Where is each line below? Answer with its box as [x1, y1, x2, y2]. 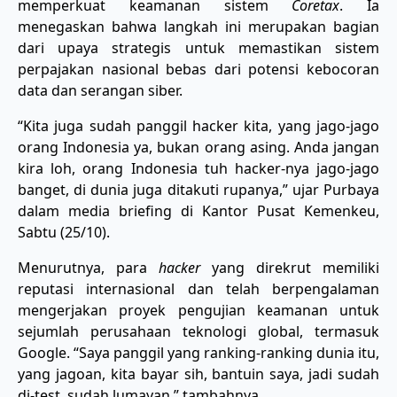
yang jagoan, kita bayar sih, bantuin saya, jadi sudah [18, 363, 379, 384]
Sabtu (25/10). [18, 222, 110, 242]
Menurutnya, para [18, 257, 159, 277]
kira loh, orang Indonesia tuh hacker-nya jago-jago [18, 158, 379, 178]
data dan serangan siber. [18, 80, 183, 100]
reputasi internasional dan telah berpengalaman [18, 278, 379, 299]
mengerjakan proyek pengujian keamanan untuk [18, 300, 379, 320]
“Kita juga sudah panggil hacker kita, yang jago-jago [18, 115, 379, 136]
